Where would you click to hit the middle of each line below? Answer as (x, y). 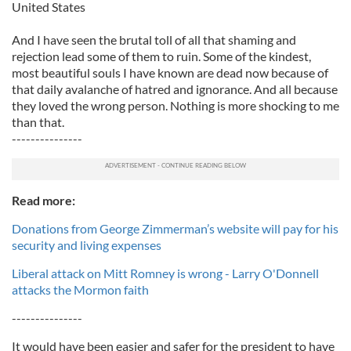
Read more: (43, 200)
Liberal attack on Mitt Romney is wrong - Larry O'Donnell (165, 273)
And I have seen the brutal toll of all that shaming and (154, 40)
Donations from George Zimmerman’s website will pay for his (175, 228)
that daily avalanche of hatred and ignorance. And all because (175, 89)
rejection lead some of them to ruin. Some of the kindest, (161, 56)
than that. (38, 122)
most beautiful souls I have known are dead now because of (170, 72)
